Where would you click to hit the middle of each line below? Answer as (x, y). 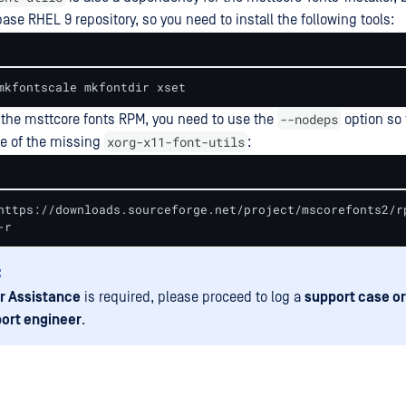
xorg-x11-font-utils (176, 142)
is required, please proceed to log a (193, 297)
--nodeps (309, 119)
